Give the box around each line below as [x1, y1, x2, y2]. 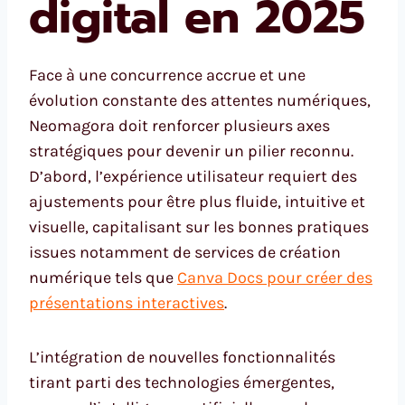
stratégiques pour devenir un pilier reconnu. [29, 140, 353, 161]
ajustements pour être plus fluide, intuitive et [29, 191, 365, 212]
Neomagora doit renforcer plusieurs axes [29, 115, 330, 136]
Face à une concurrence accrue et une [29, 64, 306, 85]
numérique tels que [29, 267, 177, 287]
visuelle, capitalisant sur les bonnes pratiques [29, 216, 369, 237]
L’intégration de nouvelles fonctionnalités [29, 346, 335, 367]
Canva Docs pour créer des [177, 267, 372, 287]
